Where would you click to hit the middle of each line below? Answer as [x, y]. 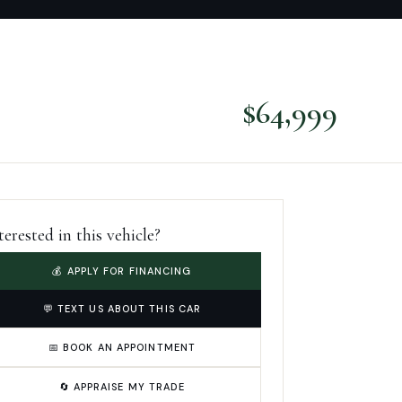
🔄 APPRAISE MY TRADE [122, 386]
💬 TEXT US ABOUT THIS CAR [122, 308]
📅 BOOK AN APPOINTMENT [122, 347]
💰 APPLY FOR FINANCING [122, 271]
